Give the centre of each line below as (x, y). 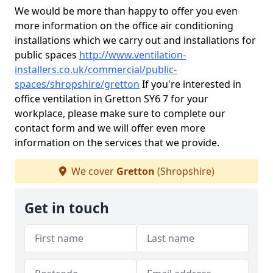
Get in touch (67, 208)
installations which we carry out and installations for (135, 40)
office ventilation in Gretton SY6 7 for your (112, 99)
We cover (92, 171)
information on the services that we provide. (117, 143)
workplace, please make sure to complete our (120, 113)
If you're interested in (190, 84)
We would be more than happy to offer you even (126, 11)
